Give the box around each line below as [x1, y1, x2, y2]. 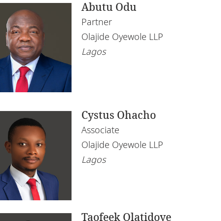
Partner [81, 15, 112, 28]
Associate [81, 123, 120, 136]
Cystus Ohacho [81, 108, 156, 122]
